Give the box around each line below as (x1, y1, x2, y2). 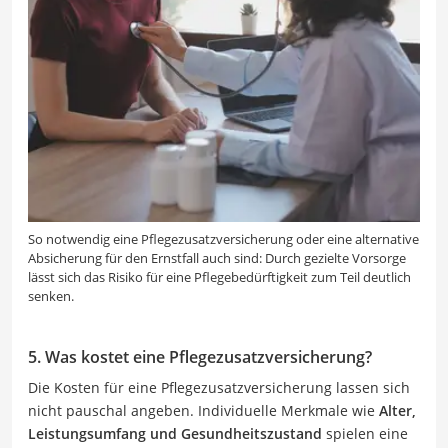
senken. (28, 286, 74, 305)
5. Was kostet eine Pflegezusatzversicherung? (28, 345, 372, 368)
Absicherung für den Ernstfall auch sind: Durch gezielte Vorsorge (28, 248, 406, 267)
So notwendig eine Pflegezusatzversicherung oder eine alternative (28, 229, 419, 248)
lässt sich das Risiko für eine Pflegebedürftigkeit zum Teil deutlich (28, 267, 411, 286)
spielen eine (322, 423, 408, 443)
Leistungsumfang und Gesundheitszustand (28, 423, 322, 443)
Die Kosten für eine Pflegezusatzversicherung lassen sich (28, 377, 410, 397)
